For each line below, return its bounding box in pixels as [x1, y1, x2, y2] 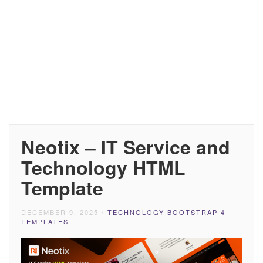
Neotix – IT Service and [21, 133, 230, 160]
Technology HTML [21, 154, 186, 181]
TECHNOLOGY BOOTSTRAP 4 [107, 207, 225, 217]
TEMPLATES [21, 217, 69, 226]
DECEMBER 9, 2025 [21, 207, 99, 217]
